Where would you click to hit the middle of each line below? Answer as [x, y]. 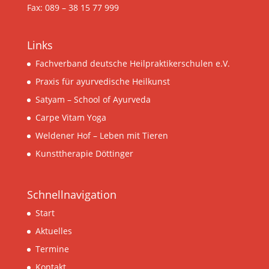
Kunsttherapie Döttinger [84, 153]
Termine [52, 249]
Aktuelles [53, 231]
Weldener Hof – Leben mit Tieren [101, 135]
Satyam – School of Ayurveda [93, 99]
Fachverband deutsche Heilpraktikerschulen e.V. [132, 63]
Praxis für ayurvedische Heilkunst [102, 81]
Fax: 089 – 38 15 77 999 [73, 8]
